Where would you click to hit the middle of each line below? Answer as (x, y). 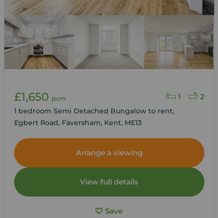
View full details (109, 182)
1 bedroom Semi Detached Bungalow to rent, (95, 111)
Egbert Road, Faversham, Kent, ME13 (78, 122)
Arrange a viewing (109, 152)
